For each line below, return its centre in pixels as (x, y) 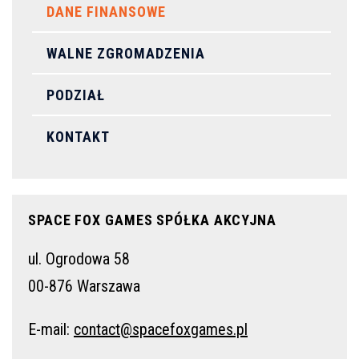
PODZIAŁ (76, 95)
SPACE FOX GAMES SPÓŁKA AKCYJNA (152, 220)
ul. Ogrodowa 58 (79, 258)
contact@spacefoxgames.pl (161, 329)
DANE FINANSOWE (106, 12)
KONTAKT (78, 137)
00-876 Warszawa (84, 286)
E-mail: (51, 329)
